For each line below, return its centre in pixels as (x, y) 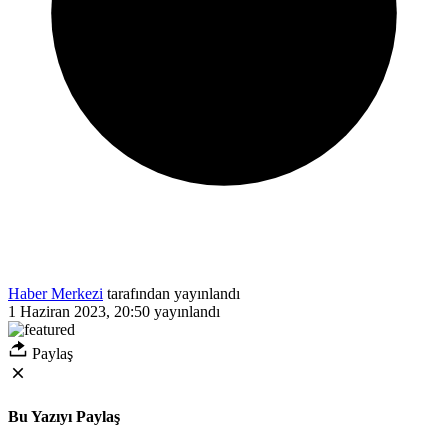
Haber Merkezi (55, 293)
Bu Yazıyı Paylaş (64, 417)
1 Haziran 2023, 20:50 (79, 311)
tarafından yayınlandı (171, 293)
